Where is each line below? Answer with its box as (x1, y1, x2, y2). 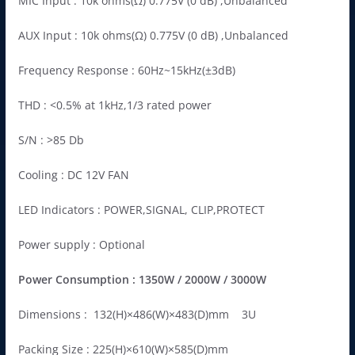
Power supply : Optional (17, 236, 145, 252)
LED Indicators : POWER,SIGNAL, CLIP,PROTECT (17, 201, 265, 217)
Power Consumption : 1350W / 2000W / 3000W (17, 271, 266, 287)
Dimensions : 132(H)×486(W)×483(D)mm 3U (17, 306, 256, 322)
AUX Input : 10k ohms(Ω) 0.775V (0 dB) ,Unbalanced (17, 27, 288, 43)
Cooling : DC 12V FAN (17, 166, 129, 182)
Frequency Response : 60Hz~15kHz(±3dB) (17, 62, 235, 78)
